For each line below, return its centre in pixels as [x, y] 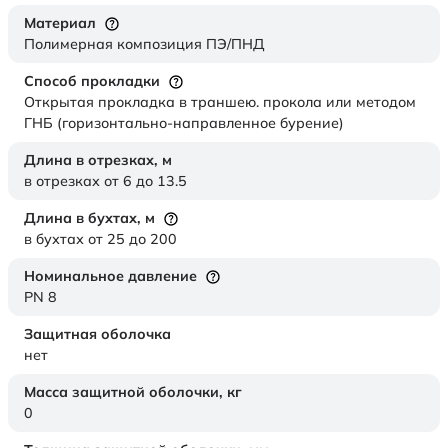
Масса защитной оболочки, [125, 392]
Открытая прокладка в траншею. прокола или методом [220, 102]
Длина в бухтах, [84, 218]
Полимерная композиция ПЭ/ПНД [144, 44]
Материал [60, 23]
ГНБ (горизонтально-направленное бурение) [184, 123]
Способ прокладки [92, 81]
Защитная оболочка [97, 334]
